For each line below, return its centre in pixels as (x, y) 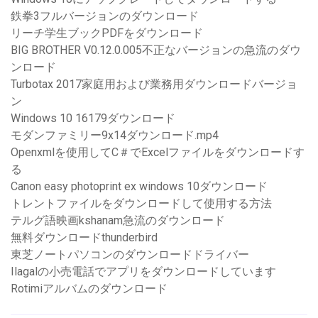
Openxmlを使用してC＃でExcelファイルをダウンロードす (158, 153)
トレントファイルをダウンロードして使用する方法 (141, 204)
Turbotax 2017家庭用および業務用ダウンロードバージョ (154, 84)
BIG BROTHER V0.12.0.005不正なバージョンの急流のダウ (156, 50)
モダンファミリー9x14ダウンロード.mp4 (115, 136)
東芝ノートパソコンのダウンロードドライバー (130, 255)
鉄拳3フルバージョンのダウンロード (105, 16)
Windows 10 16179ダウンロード (93, 119)
